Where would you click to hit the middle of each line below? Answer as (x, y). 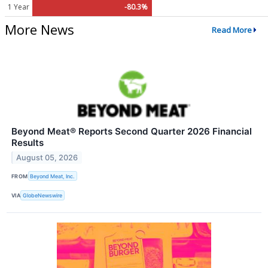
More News (39, 30)
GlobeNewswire (43, 196)
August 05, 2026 (47, 158)
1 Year (19, 7)
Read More (232, 30)
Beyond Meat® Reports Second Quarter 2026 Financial (132, 132)
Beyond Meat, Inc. (53, 176)
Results (28, 143)
